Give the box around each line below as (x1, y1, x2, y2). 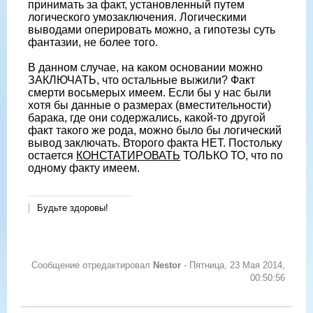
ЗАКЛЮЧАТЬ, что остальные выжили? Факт (28, 74, 255, 87)
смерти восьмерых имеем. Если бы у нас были (28, 87, 271, 99)
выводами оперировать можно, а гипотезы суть (28, 24, 275, 36)
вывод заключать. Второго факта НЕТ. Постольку (28, 137, 282, 150)
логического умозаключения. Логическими (28, 11, 247, 24)
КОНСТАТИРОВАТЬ (76, 150, 180, 162)
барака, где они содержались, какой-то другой (28, 112, 265, 124)
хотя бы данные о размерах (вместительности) (28, 99, 271, 112)
